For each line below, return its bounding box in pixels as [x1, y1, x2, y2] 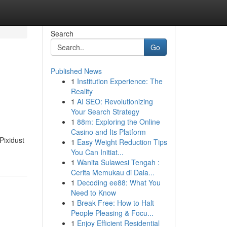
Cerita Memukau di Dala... [70, 167, 155, 177]
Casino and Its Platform [70, 127, 146, 137]
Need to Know [70, 187, 116, 198]
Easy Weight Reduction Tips [77, 137, 167, 147]
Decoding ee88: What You [77, 177, 161, 187]
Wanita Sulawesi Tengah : [77, 157, 160, 167]
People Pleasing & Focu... [70, 208, 154, 218]
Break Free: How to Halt [77, 198, 154, 208]
